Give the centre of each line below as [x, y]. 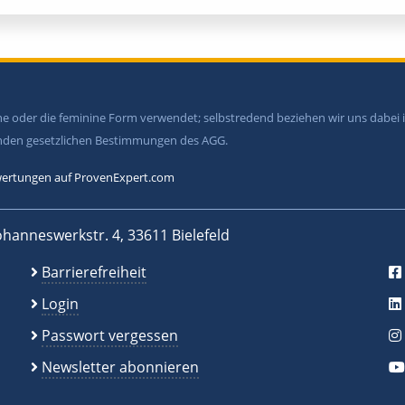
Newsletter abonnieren [121, 367]
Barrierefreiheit [94, 272]
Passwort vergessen [110, 335]
